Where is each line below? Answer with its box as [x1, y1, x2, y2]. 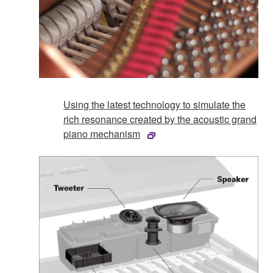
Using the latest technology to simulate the [63, 97, 246, 112]
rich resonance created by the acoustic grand [63, 112, 257, 127]
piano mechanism [63, 127, 140, 141]
